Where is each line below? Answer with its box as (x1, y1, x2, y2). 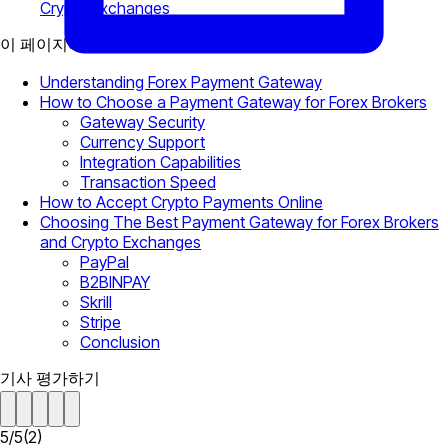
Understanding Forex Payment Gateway (40, 72, 322, 92)
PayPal (80, 252, 129, 272)
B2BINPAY (80, 272, 150, 292)
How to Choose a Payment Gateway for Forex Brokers (40, 92, 427, 112)
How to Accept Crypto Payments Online (40, 192, 323, 212)
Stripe (80, 312, 121, 332)
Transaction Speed (80, 172, 216, 192)
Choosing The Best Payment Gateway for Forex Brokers (40, 212, 439, 232)
